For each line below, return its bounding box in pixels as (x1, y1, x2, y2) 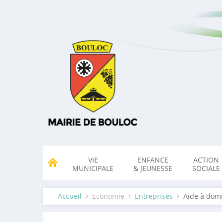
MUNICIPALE (72, 164, 113, 173)
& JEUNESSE (133, 164, 172, 173)
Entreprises (135, 191, 173, 201)
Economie (92, 191, 124, 201)
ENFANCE (137, 155, 168, 165)
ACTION (193, 155, 219, 165)
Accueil (58, 191, 82, 201)
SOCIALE (192, 164, 220, 173)
